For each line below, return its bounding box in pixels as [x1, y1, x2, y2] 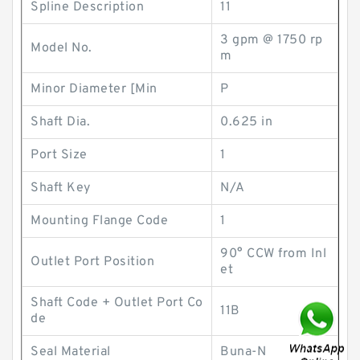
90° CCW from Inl [220, 246, 326, 262]
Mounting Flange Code [31, 213, 168, 229]
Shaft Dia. [31, 114, 90, 130]
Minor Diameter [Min [31, 81, 157, 97]
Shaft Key [31, 180, 91, 196]
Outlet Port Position [31, 254, 154, 270]
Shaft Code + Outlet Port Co [31, 295, 203, 311]
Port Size [31, 147, 88, 163]
